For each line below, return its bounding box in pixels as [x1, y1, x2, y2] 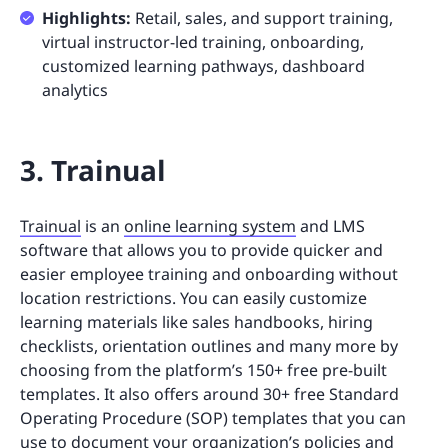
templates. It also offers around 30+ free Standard [20, 383, 399, 406]
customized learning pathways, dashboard [42, 55, 365, 78]
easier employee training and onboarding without [20, 263, 398, 286]
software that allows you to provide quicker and [20, 239, 383, 262]
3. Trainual [20, 151, 166, 190]
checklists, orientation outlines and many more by [20, 335, 398, 358]
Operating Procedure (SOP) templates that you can [20, 407, 406, 430]
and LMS [296, 215, 365, 238]
